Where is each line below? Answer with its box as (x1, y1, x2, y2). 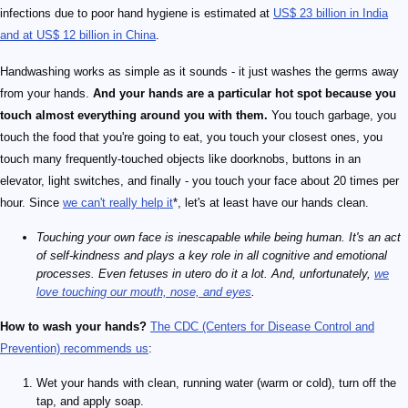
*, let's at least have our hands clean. (173, 196, 369, 210)
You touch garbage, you (268, 108, 396, 123)
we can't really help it (63, 196, 173, 210)
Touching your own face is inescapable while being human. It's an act (36, 230, 401, 245)
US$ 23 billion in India (273, 6, 388, 21)
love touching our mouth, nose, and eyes (36, 285, 251, 300)
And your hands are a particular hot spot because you (93, 87, 396, 101)
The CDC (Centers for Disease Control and (150, 320, 374, 334)
